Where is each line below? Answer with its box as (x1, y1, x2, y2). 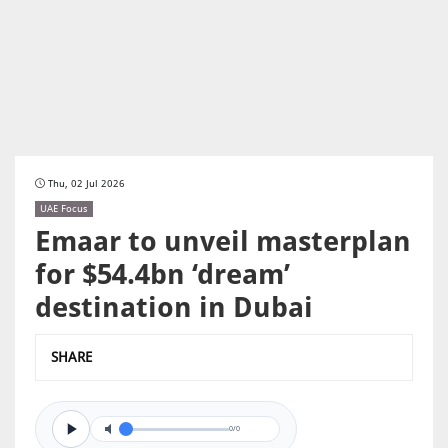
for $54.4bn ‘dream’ (35, 258, 290, 291)
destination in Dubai (35, 291, 313, 324)
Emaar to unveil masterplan (35, 225, 411, 258)
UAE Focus (40, 203, 88, 214)
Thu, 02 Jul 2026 (48, 178, 125, 189)
